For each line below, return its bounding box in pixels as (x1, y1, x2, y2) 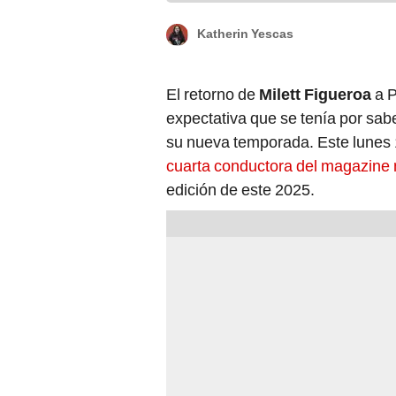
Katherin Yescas (197, 27, 293, 42)
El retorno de (166, 84, 255, 103)
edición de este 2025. (166, 179, 315, 199)
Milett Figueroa (255, 84, 371, 103)
